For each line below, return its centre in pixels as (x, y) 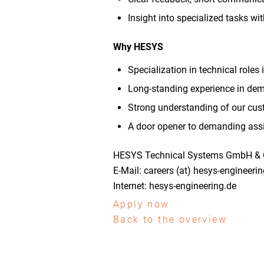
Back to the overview (170, 219)
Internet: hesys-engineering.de (175, 186)
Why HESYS (138, 47)
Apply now (141, 204)
